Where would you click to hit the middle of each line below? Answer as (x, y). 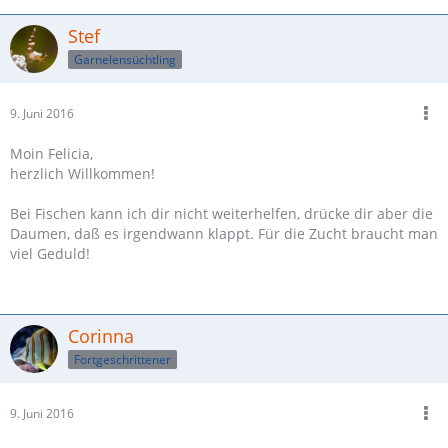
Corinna (101, 336)
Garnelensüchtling (125, 59)
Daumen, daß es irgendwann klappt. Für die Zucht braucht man (224, 233)
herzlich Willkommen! (82, 173)
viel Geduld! (50, 253)
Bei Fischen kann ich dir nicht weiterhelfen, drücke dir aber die (221, 213)
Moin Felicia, (51, 153)
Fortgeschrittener (122, 359)
